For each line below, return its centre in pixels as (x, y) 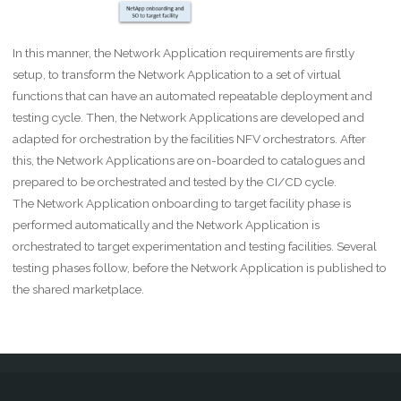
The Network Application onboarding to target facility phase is (181, 203)
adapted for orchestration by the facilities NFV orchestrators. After (189, 138)
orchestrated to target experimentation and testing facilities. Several (194, 246)
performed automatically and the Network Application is (166, 224)
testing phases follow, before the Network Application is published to (199, 267)
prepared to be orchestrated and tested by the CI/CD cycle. (174, 181)
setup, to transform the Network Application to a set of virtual (176, 74)
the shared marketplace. (78, 289)
